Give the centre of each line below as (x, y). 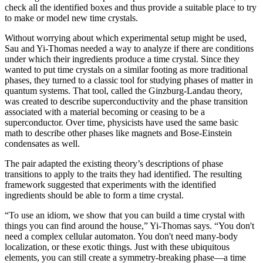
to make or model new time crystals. (71, 18)
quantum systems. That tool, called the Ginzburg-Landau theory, (124, 91)
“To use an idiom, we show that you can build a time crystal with (125, 215)
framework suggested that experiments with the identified (110, 185)
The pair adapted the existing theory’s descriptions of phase (114, 164)
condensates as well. (42, 144)
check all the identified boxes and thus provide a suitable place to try (131, 8)
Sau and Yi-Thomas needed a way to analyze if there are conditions (129, 49)
